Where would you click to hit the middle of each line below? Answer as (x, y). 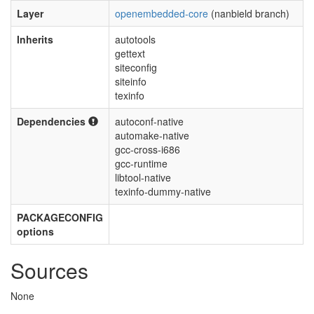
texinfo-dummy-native (163, 191)
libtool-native (143, 177)
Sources (49, 270)
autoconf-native (149, 121)
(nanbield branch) (249, 13)
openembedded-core (162, 13)
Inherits (35, 39)
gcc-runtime (141, 163)
